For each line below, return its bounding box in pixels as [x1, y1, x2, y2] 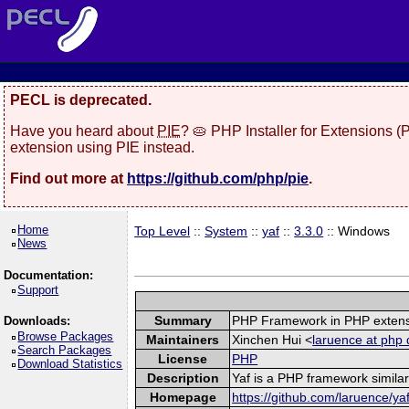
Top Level [134, 224, 191, 238]
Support [17, 283, 59, 297]
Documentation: [3, 267, 93, 282]
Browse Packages [17, 329, 114, 343]
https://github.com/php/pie [127, 170, 309, 186]
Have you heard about [10, 122, 157, 139]
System [204, 224, 248, 238]
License [158, 351, 208, 366]
